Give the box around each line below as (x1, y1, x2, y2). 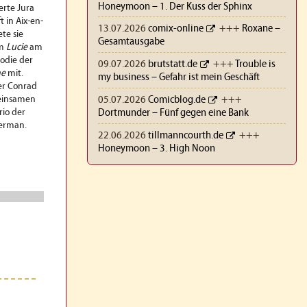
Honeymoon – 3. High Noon (97, 143, 215, 154)
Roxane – (241, 23, 280, 35)
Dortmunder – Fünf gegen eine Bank (97, 107, 249, 119)
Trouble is (234, 59, 275, 71)
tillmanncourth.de (147, 130, 223, 141)
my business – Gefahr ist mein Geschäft (97, 72, 260, 84)
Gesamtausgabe (97, 36, 164, 48)
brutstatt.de (147, 59, 197, 71)
